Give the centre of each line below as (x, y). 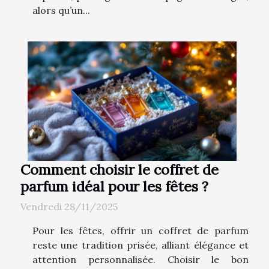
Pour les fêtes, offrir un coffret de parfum (141, 230)
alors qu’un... (61, 10)
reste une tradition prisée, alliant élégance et (141, 245)
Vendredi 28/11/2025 (69, 206)
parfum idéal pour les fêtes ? (114, 186)
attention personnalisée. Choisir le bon (141, 259)
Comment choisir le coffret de (119, 169)
